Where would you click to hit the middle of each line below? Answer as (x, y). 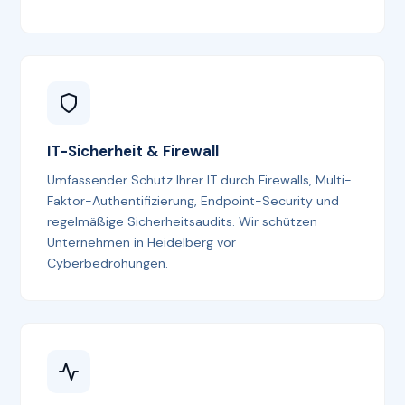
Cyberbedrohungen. (108, 264)
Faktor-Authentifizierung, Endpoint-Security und (193, 201)
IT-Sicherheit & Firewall (133, 151)
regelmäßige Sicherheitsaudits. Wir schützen (183, 222)
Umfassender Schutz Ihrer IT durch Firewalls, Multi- (200, 180)
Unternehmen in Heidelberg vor (142, 243)
